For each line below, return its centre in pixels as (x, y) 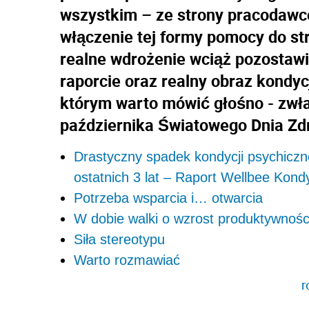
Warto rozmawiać (127, 260)
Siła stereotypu (119, 239)
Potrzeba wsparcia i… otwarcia (168, 198)
